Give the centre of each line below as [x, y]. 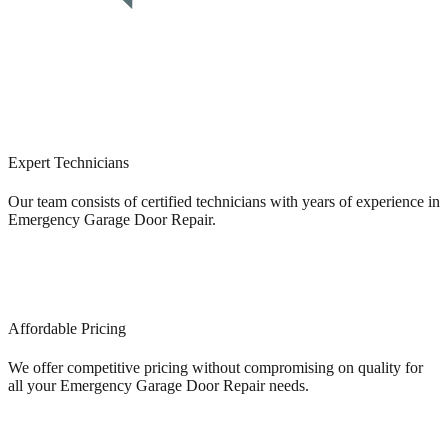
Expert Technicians [68, 162]
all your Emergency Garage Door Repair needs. [158, 386]
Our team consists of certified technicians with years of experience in [224, 201]
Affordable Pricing [67, 329]
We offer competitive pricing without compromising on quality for [215, 368]
